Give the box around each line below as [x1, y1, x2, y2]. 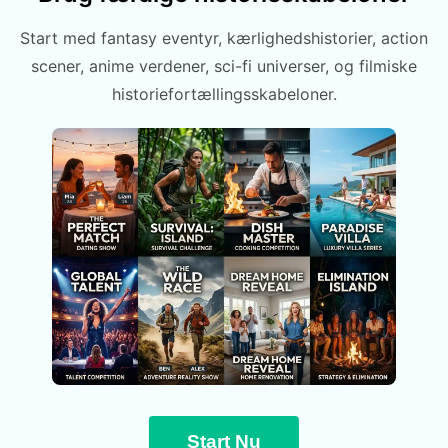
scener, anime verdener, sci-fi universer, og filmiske [31, 56, 417, 77]
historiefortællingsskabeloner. [111, 84, 337, 105]
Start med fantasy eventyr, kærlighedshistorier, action [20, 28, 428, 49]
